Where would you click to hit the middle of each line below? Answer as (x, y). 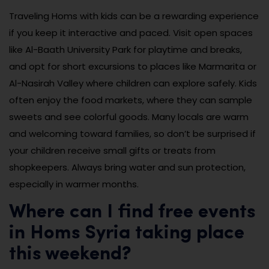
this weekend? (70, 255)
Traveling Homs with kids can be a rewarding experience (134, 16)
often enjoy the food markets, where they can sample (131, 100)
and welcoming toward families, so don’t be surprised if (132, 134)
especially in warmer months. (74, 184)
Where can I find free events (132, 213)
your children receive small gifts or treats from (112, 151)
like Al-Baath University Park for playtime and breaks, (125, 50)
